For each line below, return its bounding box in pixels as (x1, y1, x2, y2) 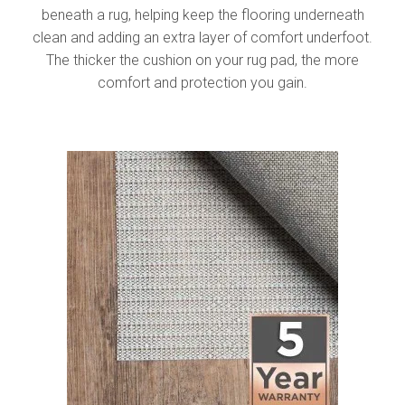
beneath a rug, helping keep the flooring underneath (41, 5, 364, 24)
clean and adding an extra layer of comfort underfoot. (33, 28, 372, 46)
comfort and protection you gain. (98, 73, 307, 91)
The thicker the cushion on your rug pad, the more (46, 51, 359, 69)
